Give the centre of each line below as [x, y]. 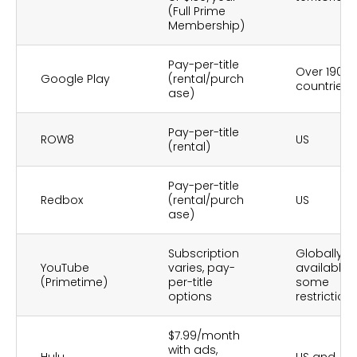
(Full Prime [197, 11]
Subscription [204, 253]
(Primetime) [74, 282]
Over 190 [320, 72]
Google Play [75, 79]
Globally [319, 253]
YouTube [65, 268]
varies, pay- [202, 268]
